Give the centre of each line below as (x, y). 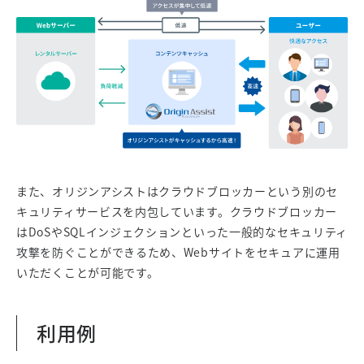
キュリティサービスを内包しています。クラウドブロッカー (177, 211)
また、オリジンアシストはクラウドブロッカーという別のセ (177, 191)
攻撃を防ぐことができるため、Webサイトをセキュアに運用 (178, 252)
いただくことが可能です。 (88, 272)
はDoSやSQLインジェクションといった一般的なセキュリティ (182, 232)
